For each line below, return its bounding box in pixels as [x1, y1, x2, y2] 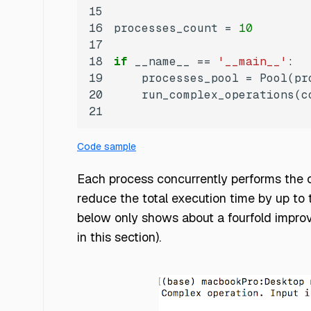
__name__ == [128, 53, 218, 69]
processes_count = [114, 20, 239, 35]
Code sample [77, 140, 136, 153]
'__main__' [218, 53, 287, 69]
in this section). [77, 228, 161, 245]
